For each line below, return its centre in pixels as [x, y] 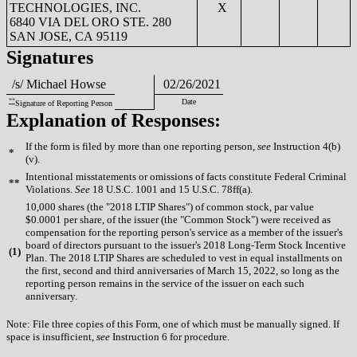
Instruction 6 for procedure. [170, 336]
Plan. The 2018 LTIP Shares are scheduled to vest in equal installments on [184, 257]
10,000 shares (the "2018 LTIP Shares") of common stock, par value [170, 206]
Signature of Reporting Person [64, 103]
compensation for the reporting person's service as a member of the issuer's [184, 232]
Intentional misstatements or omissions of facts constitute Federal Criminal [186, 176]
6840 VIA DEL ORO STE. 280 [90, 22]
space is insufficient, [51, 336]
